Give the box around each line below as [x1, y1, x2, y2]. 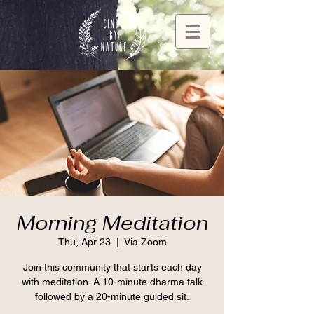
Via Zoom [123, 236, 167, 247]
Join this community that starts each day [22, 261, 202, 273]
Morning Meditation [16, 210, 208, 235]
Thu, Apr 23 [57, 236, 111, 247]
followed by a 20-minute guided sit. [35, 291, 189, 302]
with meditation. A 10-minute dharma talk [22, 276, 203, 287]
